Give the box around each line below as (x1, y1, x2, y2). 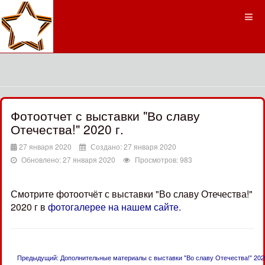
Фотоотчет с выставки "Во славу (11, 106, 200, 124)
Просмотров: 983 (135, 154, 192, 164)
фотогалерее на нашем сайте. (48, 199, 181, 214)
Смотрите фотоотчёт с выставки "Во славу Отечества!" (11, 186, 253, 201)
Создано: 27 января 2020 (91, 141, 176, 151)
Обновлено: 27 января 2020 (21, 154, 115, 164)
